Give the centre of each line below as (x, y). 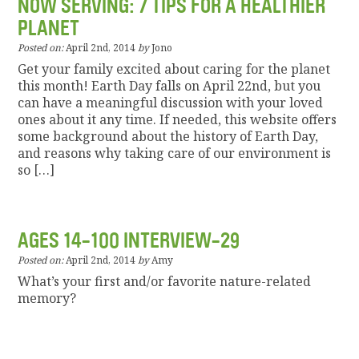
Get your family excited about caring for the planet (174, 69)
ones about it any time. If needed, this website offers (177, 120)
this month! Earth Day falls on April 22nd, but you (169, 86)
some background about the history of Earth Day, (168, 137)
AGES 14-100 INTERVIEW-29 (129, 241)
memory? (47, 298)
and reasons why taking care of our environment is (175, 153)
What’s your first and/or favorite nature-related (165, 282)
